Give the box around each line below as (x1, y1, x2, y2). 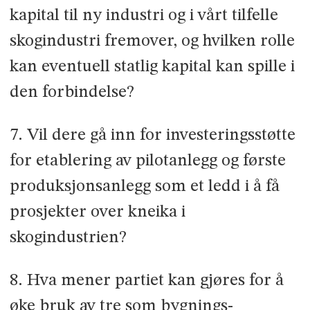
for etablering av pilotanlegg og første (9, 152, 286, 170)
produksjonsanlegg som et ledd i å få (9, 178, 280, 196)
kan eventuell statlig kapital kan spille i (9, 58, 295, 76)
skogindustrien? (9, 229, 127, 247)
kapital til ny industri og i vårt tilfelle (9, 7, 278, 25)
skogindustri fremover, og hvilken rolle (9, 33, 295, 51)
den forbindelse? (9, 84, 134, 102)
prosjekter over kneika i (9, 203, 185, 221)
